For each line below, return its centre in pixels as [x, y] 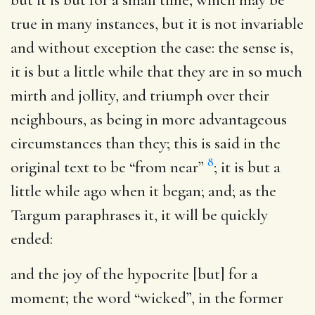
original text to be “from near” [109, 167]
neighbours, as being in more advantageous [149, 119]
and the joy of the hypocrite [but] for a [134, 274]
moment [38, 298]
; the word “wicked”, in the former [174, 298]
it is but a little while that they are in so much [156, 71]
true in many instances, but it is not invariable [157, 24]
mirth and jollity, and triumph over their [140, 95]
